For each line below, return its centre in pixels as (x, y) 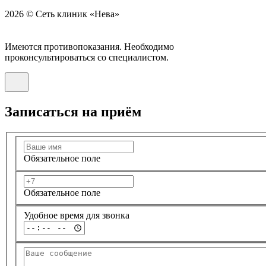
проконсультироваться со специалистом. (87, 57)
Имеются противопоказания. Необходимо (89, 46)
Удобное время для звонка (77, 215)
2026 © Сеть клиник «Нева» (62, 14)
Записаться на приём (73, 111)
